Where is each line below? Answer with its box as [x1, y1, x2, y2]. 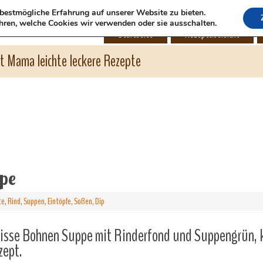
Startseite [118, 26, 153, 42]
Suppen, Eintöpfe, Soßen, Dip [23, 195, 104, 208]
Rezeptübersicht [185, 26, 240, 42]
